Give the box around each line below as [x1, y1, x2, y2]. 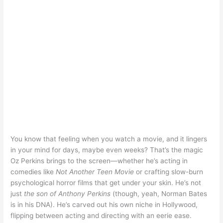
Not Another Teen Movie [56, 167, 134, 176]
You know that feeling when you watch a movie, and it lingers [10, 134, 208, 143]
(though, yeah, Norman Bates [111, 189, 208, 198]
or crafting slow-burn [134, 167, 204, 176]
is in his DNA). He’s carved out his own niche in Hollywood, [10, 200, 198, 209]
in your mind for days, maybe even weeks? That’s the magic [10, 145, 204, 154]
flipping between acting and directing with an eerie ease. [10, 211, 192, 220]
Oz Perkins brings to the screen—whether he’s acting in [10, 156, 188, 165]
